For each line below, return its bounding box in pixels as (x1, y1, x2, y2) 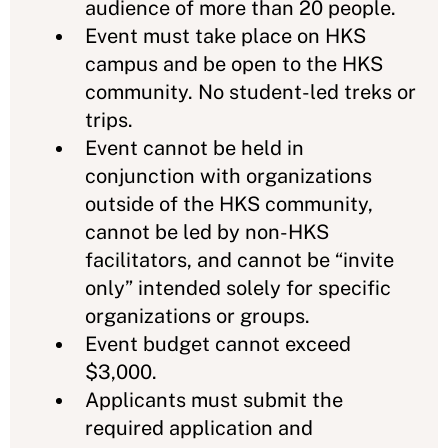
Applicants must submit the (85, 387, 343, 412)
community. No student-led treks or (85, 79, 416, 104)
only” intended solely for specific (85, 275, 391, 300)
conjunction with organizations (85, 163, 372, 188)
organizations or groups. (85, 303, 310, 328)
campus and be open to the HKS (85, 51, 383, 76)
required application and (85, 415, 313, 440)
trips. (85, 107, 133, 132)
